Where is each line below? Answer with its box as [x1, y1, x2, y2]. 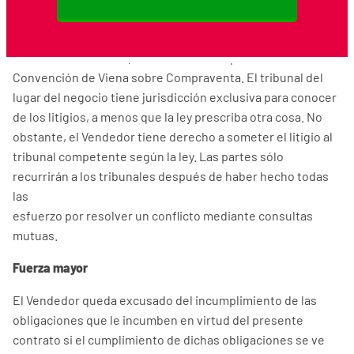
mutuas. [13, 228, 58, 243]
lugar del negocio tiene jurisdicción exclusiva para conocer [13, 89, 337, 104]
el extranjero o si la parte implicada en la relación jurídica [13, 30, 323, 45]
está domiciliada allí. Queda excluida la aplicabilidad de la [13, 50, 322, 65]
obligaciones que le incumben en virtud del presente [13, 312, 303, 327]
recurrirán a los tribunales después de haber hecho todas [13, 168, 329, 183]
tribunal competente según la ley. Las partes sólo [13, 149, 284, 164]
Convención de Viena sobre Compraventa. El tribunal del [13, 70, 323, 85]
